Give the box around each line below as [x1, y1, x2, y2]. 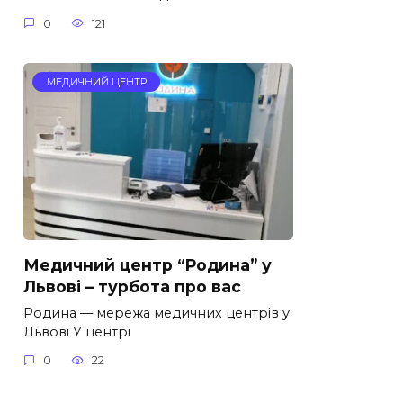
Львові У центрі [23, 323, 130, 340]
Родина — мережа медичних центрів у [23, 304, 290, 321]
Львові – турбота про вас [23, 276, 241, 296]
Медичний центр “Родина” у [23, 255, 272, 274]
